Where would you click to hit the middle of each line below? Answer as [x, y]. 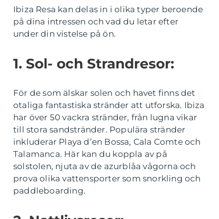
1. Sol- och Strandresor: [94, 64]
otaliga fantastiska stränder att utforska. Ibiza [109, 105]
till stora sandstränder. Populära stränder [99, 130]
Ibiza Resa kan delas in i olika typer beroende [108, 10]
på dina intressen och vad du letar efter [96, 22]
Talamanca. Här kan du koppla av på [90, 154]
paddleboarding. [49, 191]
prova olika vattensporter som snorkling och [107, 179]
